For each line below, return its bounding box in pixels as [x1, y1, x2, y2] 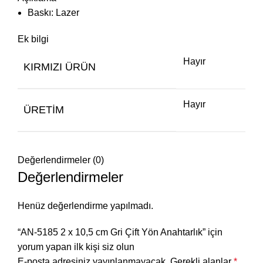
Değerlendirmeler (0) [18, 155, 104, 166]
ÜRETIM [23, 104, 64, 116]
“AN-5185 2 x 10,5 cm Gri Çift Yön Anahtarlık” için [18, 227, 222, 238]
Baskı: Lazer [28, 8, 79, 18]
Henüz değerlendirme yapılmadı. [18, 201, 153, 211]
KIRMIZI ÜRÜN [23, 61, 96, 73]
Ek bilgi [18, 34, 49, 45]
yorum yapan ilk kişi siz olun [18, 242, 134, 252]
